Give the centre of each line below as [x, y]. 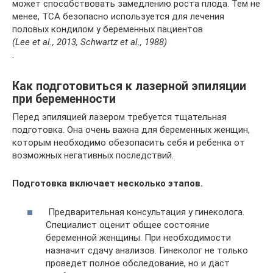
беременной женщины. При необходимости [138, 237]
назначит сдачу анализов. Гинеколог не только [147, 250]
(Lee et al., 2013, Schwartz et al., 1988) [90, 42]
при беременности [64, 99]
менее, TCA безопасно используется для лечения [118, 17]
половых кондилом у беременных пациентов [108, 30]
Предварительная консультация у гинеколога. [145, 212]
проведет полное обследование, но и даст [138, 263]
